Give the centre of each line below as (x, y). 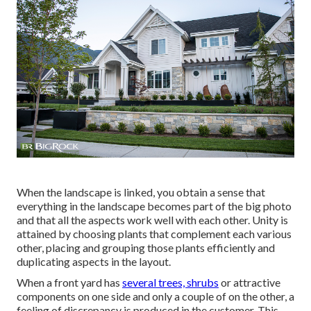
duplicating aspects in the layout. (94, 261)
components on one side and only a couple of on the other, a (155, 296)
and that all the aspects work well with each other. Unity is (152, 219)
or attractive (250, 282)
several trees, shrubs (170, 282)
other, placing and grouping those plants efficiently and (146, 247)
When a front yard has (69, 282)
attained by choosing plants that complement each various (154, 233)
